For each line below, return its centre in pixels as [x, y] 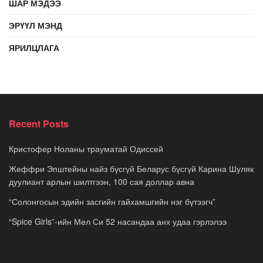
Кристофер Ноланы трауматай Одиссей [86, 148]
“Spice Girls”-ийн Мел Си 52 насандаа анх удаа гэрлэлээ [118, 221]
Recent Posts [39, 123]
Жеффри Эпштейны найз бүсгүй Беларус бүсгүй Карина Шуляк [131, 168]
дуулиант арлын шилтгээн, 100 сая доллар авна [102, 181]
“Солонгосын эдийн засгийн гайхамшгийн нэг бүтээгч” [112, 201]
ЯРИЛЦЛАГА [34, 47]
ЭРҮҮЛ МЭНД [36, 25]
